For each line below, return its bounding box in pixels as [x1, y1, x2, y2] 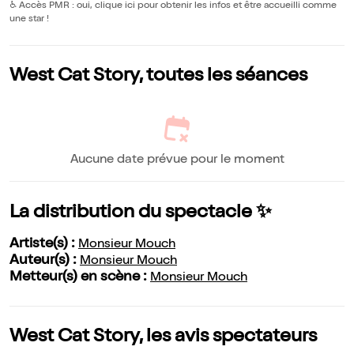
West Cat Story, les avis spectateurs [9, 328, 317, 348]
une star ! [9, 15, 49, 25]
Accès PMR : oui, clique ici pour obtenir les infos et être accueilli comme [17, 2, 337, 12]
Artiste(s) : [9, 237, 78, 252]
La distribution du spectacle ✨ [9, 204, 272, 224]
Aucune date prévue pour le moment [70, 154, 284, 168]
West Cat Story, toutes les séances [9, 67, 307, 87]
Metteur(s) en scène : [9, 270, 150, 285]
